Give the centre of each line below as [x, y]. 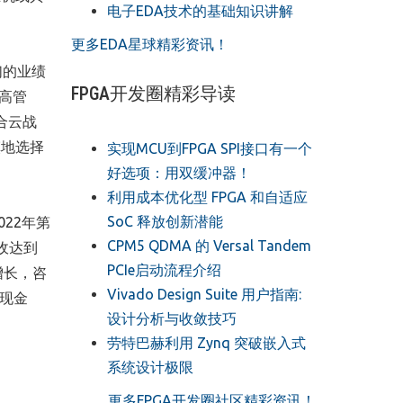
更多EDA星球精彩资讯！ [149, 44]
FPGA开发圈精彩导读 [153, 93]
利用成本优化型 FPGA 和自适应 [207, 197]
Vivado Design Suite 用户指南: [204, 294]
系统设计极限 [150, 367]
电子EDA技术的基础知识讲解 [200, 10]
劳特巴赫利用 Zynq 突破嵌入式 [206, 342]
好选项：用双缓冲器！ [179, 172]
